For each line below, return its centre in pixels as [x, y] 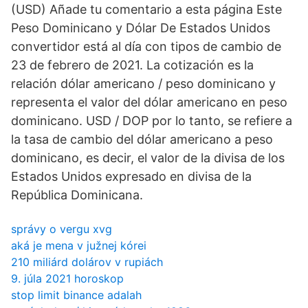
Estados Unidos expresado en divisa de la [131, 176]
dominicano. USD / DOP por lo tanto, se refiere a [152, 121]
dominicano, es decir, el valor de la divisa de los [148, 158]
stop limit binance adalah [76, 295]
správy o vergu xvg [62, 229]
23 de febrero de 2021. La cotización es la [132, 65]
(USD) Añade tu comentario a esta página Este [146, 9]
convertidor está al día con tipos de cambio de [146, 46]
